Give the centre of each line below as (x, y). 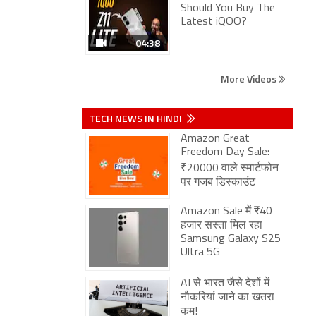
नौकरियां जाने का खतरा (227, 298)
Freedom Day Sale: (225, 152)
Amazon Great (215, 139)
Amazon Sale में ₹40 (226, 212)
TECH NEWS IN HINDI (136, 118)
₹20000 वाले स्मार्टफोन (230, 169)
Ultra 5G (200, 253)
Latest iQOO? (214, 22)
